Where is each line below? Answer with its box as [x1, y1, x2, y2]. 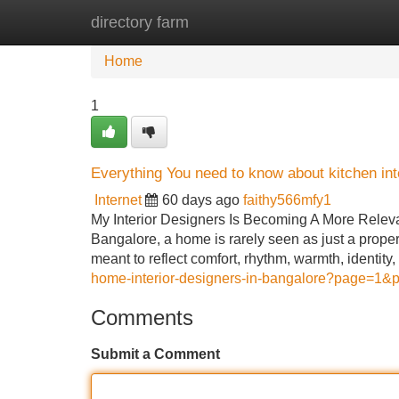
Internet [94, 192, 142, 208]
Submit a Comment [91, 346, 220, 362]
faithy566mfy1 [243, 192, 331, 208]
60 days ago [162, 192, 240, 208]
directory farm [91, 13, 189, 31]
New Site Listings [183, 14, 293, 29]
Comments [91, 305, 193, 330]
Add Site [320, 14, 374, 29]
